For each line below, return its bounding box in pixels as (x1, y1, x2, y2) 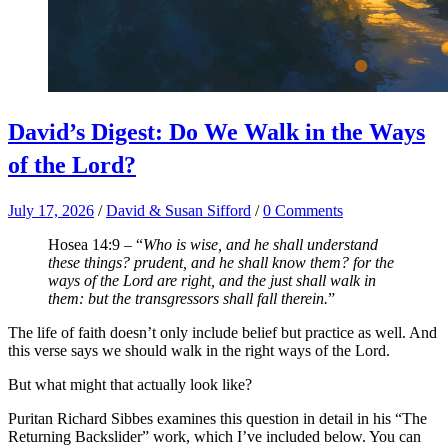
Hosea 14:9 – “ (48, 236, 143, 254)
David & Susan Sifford (106, 202, 251, 220)
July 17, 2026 (8, 202, 94, 220)
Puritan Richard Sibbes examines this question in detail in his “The (8, 410, 427, 428)
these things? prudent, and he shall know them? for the (48, 254, 394, 272)
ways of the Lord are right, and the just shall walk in (48, 272, 376, 290)
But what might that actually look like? (8, 376, 252, 394)
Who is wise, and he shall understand (143, 236, 378, 254)
